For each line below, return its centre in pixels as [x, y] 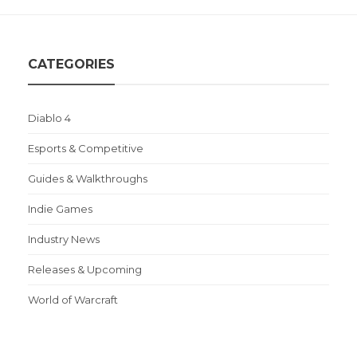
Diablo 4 [49, 118]
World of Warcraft [73, 300]
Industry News [64, 239]
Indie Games [60, 209]
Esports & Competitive [86, 149]
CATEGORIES [71, 65]
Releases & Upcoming [85, 270]
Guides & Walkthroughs [88, 179]
